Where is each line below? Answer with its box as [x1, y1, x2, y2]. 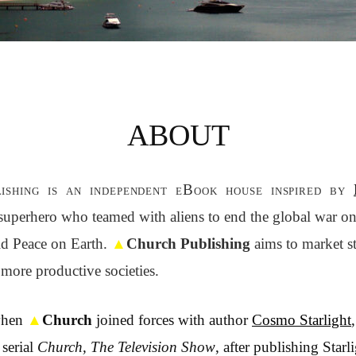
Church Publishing [126, 234, 250, 252]
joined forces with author [92, 311, 252, 328]
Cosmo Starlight [252, 311, 351, 328]
